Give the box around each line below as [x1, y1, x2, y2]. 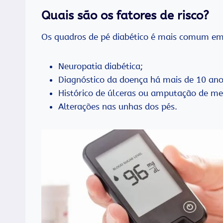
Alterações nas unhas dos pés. [58, 102, 177, 112]
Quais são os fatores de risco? [41, 8, 209, 23]
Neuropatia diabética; [58, 61, 143, 72]
